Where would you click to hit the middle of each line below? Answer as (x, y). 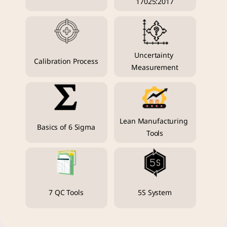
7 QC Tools (66, 193)
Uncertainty (154, 55)
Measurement (155, 68)
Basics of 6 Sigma (66, 127)
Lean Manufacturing (154, 121)
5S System (155, 193)
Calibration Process (66, 62)
